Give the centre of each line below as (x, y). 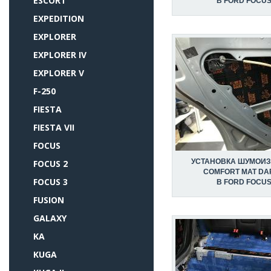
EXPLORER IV (60, 55)
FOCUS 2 (51, 164)
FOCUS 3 (51, 182)
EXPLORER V (59, 73)
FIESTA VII (54, 127)
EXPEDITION (59, 18)
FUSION (49, 200)
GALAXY (50, 218)
